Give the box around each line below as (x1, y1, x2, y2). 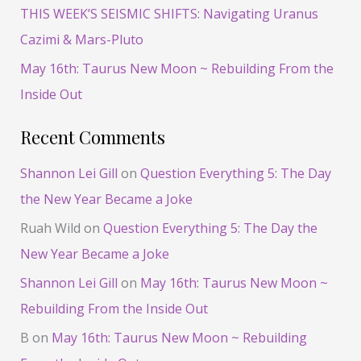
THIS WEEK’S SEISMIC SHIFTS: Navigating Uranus (19, 4, 318, 23)
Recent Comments (19, 124, 165, 149)
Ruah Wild (19, 219, 81, 238)
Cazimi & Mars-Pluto (19, 30, 143, 48)
